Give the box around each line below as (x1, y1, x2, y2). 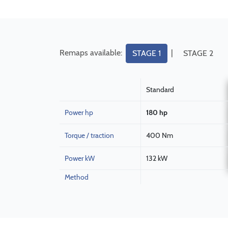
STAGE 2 (183, 48, 213, 58)
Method (65, 173, 89, 182)
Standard (146, 85, 174, 94)
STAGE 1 (132, 48, 161, 58)
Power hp (65, 108, 93, 117)
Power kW (65, 154, 95, 163)
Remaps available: (60, 47, 124, 58)
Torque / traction (65, 131, 114, 140)
